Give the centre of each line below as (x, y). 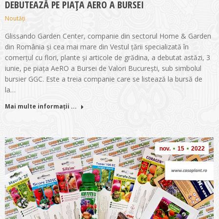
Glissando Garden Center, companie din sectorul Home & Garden (108, 36)
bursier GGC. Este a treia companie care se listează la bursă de (104, 79)
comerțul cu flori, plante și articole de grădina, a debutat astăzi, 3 (108, 58)
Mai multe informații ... (41, 107)
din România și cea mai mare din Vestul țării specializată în (97, 47)
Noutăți (15, 19)
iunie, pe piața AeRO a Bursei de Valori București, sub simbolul (103, 68)
